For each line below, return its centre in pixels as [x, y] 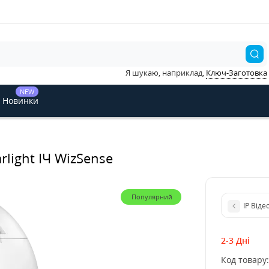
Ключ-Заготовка [237, 73]
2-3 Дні [236, 240]
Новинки [20, 101]
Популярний [152, 197]
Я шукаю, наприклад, [166, 73]
